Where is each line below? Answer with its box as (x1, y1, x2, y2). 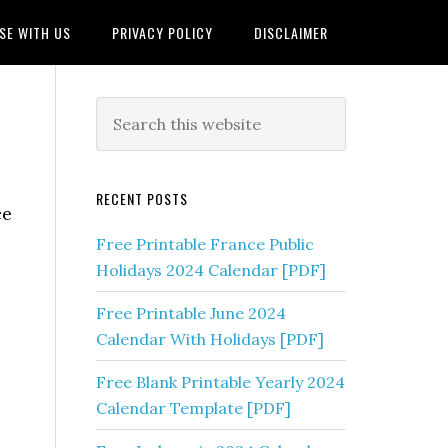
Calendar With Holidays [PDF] (96, 329, 324, 349)
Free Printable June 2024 (96, 303, 286, 323)
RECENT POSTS (96, 188, 188, 209)
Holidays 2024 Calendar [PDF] (96, 260, 326, 280)
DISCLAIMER (254, 22, 328, 43)
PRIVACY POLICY (112, 22, 213, 43)
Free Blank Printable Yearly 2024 (96, 372, 345, 392)
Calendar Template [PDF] (96, 398, 291, 418)
